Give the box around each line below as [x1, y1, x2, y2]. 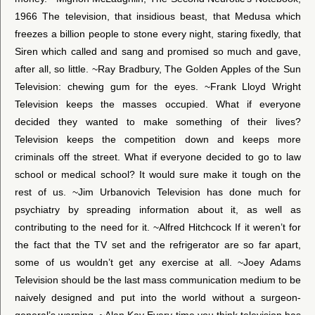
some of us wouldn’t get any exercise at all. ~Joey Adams [15, 256, 301, 268]
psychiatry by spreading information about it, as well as [15, 203, 301, 215]
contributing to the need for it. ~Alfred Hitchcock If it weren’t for [15, 221, 301, 233]
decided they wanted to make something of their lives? [15, 115, 301, 127]
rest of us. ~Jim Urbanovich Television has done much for [15, 186, 301, 198]
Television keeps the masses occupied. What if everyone [15, 98, 301, 110]
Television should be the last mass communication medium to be [15, 274, 301, 285]
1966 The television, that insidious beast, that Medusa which [15, 10, 301, 22]
